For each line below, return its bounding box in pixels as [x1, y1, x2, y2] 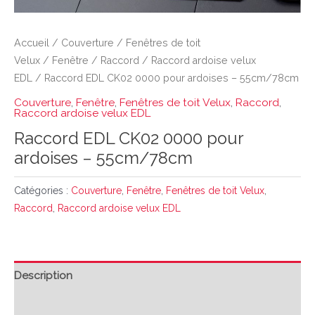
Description [14, 269, 72, 282]
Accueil [14, 37, 49, 49]
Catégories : [14, 185, 71, 197]
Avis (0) [14, 297, 50, 311]
